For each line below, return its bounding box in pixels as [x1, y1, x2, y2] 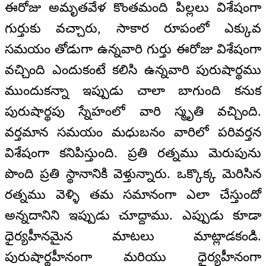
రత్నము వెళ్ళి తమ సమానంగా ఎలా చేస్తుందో [5, 186, 261, 202]
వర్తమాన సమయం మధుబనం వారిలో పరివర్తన [5, 124, 261, 140]
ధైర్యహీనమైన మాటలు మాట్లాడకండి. [5, 228, 261, 243]
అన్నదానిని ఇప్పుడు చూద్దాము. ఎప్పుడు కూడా [5, 207, 261, 223]
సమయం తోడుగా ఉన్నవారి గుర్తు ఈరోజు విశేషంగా [5, 41, 261, 56]
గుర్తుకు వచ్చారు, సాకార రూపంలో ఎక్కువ [5, 20, 261, 36]
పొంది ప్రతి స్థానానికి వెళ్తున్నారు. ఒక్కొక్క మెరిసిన [5, 166, 261, 181]
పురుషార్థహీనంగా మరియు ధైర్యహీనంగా [5, 249, 261, 264]
